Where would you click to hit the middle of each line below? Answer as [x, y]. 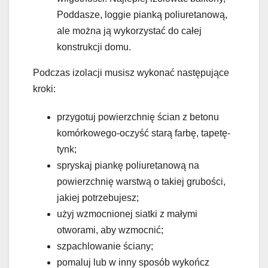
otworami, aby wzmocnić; [110, 230]
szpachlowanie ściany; [105, 246]
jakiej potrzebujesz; [98, 198]
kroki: [44, 89]
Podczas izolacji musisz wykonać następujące [131, 73]
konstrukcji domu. [94, 47]
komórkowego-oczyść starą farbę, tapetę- [144, 133]
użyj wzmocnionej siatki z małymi [127, 214]
